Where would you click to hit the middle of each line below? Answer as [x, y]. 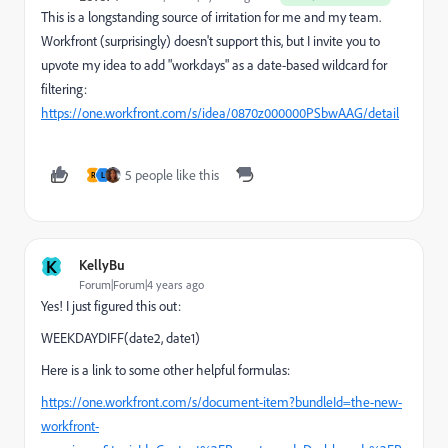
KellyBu [102, 264]
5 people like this [172, 175]
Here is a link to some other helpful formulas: [165, 370]
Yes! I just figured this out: [111, 306]
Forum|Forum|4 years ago [141, 284]
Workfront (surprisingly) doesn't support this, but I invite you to [210, 41]
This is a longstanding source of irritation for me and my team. [211, 17]
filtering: [64, 89]
